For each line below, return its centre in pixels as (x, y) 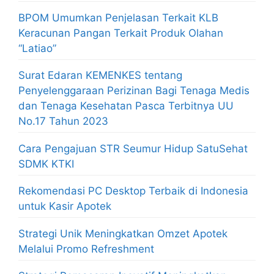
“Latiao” (37, 48)
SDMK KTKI (46, 164)
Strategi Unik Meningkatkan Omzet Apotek (123, 233)
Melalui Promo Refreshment (86, 249)
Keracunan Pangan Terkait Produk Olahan (121, 33)
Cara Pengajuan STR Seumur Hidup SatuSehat (133, 148)
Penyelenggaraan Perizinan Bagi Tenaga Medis (134, 91)
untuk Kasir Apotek (65, 206)
